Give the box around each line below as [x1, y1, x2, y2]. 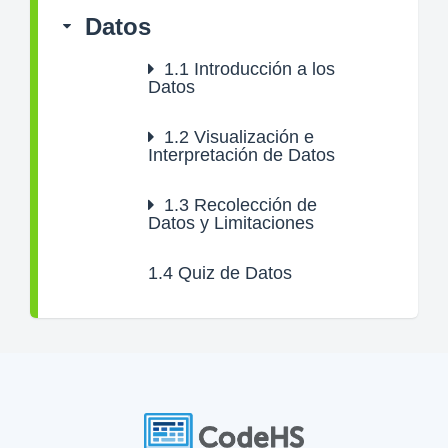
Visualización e [189, 127, 314, 147]
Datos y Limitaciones [148, 213, 314, 233]
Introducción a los [189, 59, 335, 79]
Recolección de [189, 195, 317, 215]
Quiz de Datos [173, 263, 292, 283]
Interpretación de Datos [148, 145, 335, 165]
